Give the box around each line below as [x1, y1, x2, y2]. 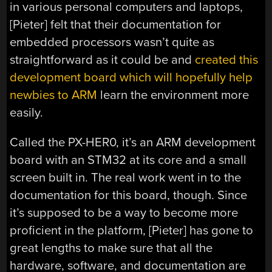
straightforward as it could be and [10, 52, 195, 67]
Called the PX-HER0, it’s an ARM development [10, 135, 256, 151]
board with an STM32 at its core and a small [10, 152, 247, 168]
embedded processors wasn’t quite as [10, 34, 215, 50]
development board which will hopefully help [10, 69, 253, 85]
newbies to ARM [10, 87, 98, 103]
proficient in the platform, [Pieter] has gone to [10, 223, 254, 239]
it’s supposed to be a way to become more [10, 205, 239, 221]
